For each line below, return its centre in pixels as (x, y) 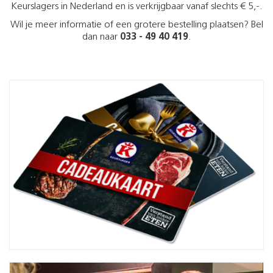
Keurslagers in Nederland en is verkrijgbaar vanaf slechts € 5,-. (136, 7)
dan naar (101, 37)
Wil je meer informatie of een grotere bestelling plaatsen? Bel (136, 25)
